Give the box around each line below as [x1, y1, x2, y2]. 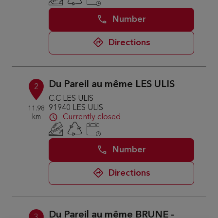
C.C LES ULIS [49, 95, 94, 103]
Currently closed [63, 113, 121, 121]
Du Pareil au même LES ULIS [49, 80, 175, 90]
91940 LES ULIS [49, 104, 104, 112]
